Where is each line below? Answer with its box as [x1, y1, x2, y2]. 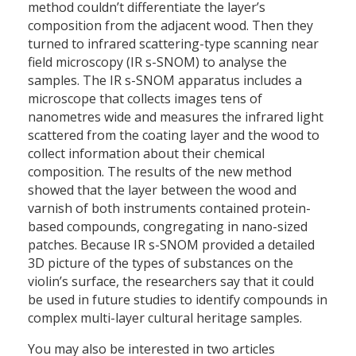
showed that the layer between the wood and [28, 181, 296, 199]
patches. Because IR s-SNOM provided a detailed [28, 236, 315, 254]
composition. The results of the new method [28, 163, 292, 181]
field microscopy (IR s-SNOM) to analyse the [28, 53, 287, 72]
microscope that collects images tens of [28, 90, 262, 108]
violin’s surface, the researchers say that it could [28, 273, 314, 291]
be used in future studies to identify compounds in [28, 291, 327, 309]
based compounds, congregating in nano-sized [28, 218, 308, 236]
